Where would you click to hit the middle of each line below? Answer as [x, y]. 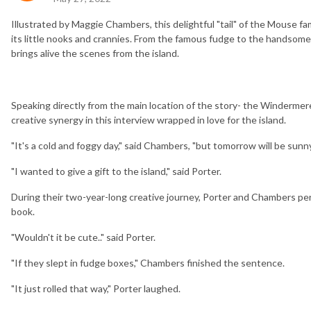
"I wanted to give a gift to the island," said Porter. [116, 171]
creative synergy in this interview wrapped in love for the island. [149, 120]
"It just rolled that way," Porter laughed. [96, 289]
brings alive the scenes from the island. [95, 53]
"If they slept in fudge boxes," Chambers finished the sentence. [148, 263]
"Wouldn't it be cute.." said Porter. [83, 237]
